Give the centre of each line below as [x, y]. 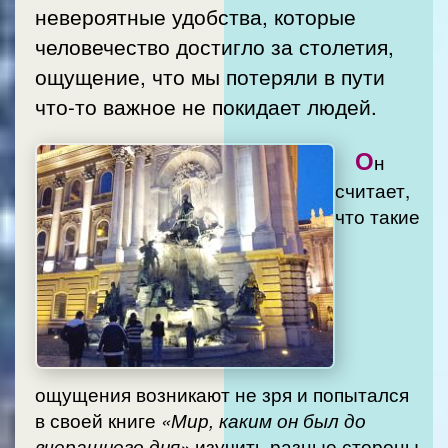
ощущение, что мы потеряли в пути [210, 75]
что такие [377, 216]
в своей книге [98, 420]
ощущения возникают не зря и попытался [222, 394]
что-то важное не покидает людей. [206, 105]
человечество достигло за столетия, [214, 45]
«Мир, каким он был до [263, 420]
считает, [372, 190]
